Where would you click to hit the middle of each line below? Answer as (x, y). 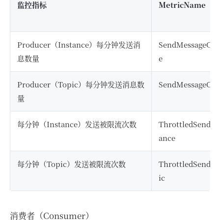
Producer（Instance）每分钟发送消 (79, 44)
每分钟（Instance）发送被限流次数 (77, 124)
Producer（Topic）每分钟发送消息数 (81, 84)
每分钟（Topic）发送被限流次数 (71, 164)
